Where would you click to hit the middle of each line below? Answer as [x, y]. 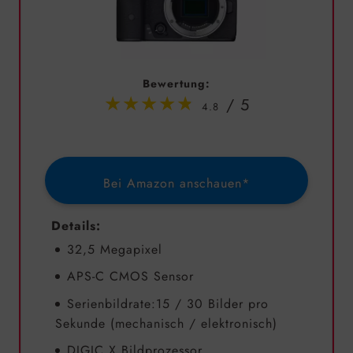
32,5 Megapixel [114, 249]
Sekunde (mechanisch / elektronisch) [166, 323]
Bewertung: [176, 83]
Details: [76, 225]
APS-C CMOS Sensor [130, 277]
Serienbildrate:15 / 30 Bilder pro [167, 303]
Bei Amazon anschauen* [176, 183]
